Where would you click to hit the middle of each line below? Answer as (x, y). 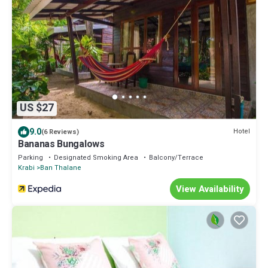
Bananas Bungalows (61, 144)
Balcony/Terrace (176, 157)
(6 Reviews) (60, 132)
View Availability (210, 189)
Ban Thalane (61, 167)
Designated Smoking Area (96, 157)
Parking (31, 157)
